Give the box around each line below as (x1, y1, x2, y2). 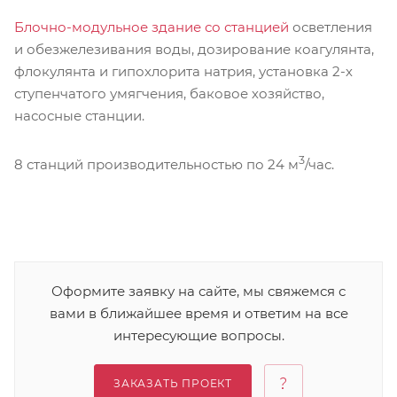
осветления (289, 19, 372, 35)
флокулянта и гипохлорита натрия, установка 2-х (14, 63, 353, 80)
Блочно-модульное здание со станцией (14, 19, 289, 35)
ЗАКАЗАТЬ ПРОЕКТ (113, 376, 232, 390)
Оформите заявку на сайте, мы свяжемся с (51, 282, 346, 300)
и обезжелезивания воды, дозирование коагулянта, (14, 41, 374, 58)
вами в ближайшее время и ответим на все (49, 304, 348, 322)
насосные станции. (14, 107, 148, 124)
